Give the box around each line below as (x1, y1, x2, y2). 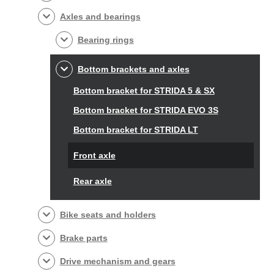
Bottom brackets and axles (77, 64, 190, 75)
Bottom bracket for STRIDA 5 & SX (73, 86, 215, 96)
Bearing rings (77, 35, 134, 45)
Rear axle (73, 176, 112, 187)
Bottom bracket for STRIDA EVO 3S (73, 105, 218, 116)
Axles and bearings (59, 12, 141, 22)
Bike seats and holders (59, 210, 156, 220)
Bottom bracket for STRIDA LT (73, 125, 198, 135)
